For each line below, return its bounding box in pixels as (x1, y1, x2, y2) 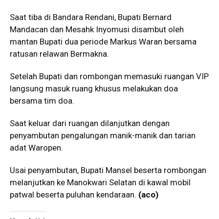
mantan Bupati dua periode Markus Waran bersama (10, 37, 197, 47)
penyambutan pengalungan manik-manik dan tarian (10, 131, 196, 141)
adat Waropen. (10, 143, 63, 153)
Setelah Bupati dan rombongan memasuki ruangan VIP (10, 71, 209, 82)
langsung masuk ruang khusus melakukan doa (10, 84, 178, 94)
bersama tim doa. (10, 96, 74, 106)
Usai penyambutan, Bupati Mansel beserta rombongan (10, 165, 206, 175)
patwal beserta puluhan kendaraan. (10, 190, 138, 200)
